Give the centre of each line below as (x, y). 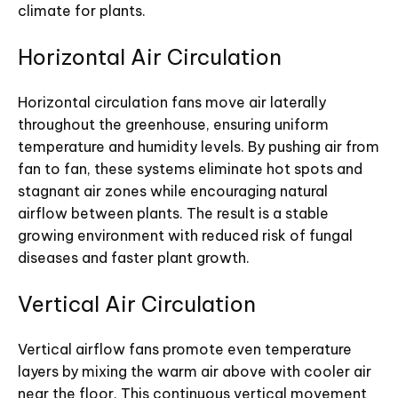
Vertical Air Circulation (137, 303)
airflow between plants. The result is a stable (173, 213)
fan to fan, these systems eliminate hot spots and (190, 168)
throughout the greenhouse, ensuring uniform (173, 124)
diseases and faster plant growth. (134, 257)
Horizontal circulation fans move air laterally (172, 102)
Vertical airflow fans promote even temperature (185, 349)
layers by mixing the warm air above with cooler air (195, 371)
